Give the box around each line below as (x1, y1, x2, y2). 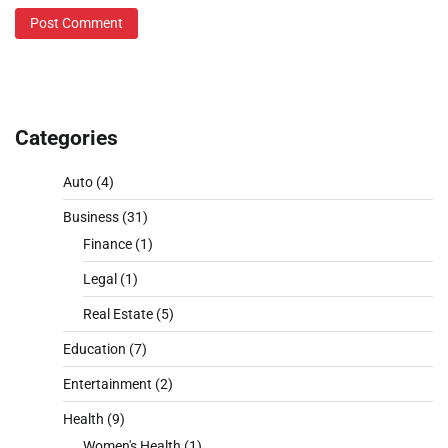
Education (63, 340, 126, 357)
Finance (83, 235, 132, 252)
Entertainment (63, 375, 152, 392)
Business (63, 208, 119, 225)
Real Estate (83, 305, 153, 322)
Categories (15, 125, 118, 151)
